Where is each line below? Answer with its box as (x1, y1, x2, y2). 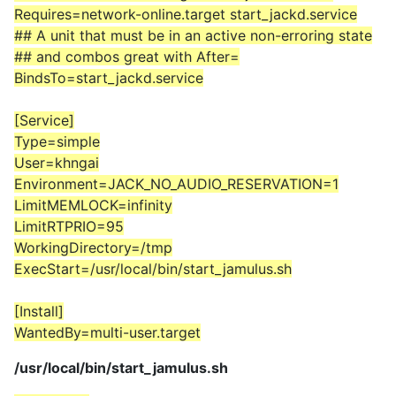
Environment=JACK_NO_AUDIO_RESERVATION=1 (14, 175, 339, 194)
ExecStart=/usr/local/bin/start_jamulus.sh (14, 260, 292, 278)
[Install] (14, 302, 64, 321)
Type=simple (14, 133, 100, 151)
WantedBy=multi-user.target (14, 324, 201, 342)
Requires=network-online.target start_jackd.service (14, 5, 357, 24)
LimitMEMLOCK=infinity (14, 196, 172, 215)
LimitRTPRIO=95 (14, 217, 124, 236)
